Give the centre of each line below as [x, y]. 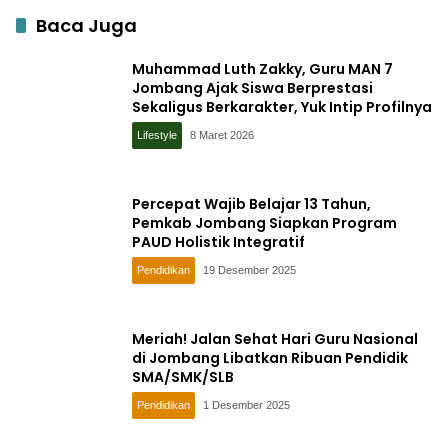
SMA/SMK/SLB [183, 376]
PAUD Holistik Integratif [218, 241]
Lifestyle [157, 134]
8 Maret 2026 [222, 134]
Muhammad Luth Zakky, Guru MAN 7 [262, 68]
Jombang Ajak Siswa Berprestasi [252, 87]
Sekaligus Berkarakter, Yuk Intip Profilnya [282, 106]
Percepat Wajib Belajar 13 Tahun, [251, 203]
